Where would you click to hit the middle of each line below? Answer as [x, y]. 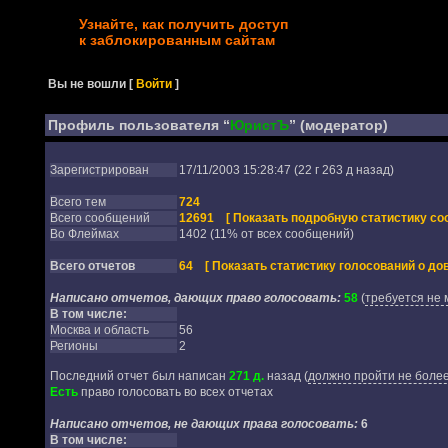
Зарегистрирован [102, 170]
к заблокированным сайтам [176, 40]
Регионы [76, 346]
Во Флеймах [87, 234]
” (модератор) [338, 125]
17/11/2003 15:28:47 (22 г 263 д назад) [289, 170]
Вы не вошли [88, 84]
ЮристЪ [259, 125]
